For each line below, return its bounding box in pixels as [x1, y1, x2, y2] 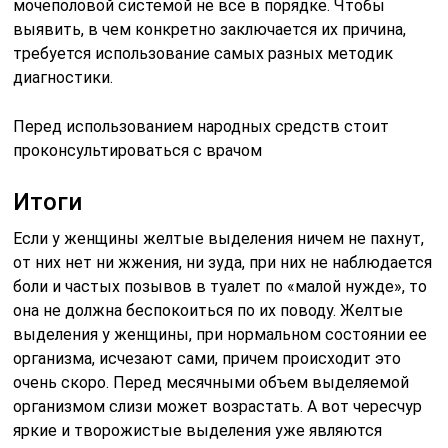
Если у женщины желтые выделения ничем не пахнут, [13, 229, 425, 248]
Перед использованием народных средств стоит [13, 117, 390, 136]
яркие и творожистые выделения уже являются [13, 421, 383, 440]
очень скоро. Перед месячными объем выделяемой [13, 373, 410, 392]
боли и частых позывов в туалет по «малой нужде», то [13, 277, 428, 296]
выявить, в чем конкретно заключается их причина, [13, 20, 407, 39]
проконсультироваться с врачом [13, 141, 263, 160]
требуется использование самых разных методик [13, 44, 394, 63]
